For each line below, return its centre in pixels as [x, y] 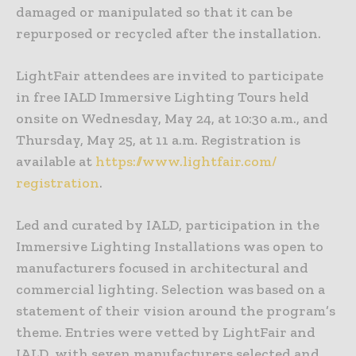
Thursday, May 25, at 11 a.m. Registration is [158, 139]
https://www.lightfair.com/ [186, 161]
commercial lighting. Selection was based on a [170, 289]
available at [56, 161]
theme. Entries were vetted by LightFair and [166, 332]
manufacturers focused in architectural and [162, 267]
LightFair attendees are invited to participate [170, 75]
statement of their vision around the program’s [176, 310]
